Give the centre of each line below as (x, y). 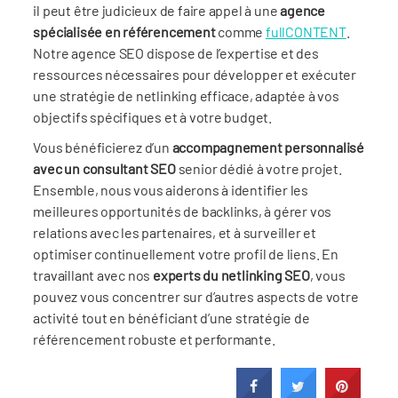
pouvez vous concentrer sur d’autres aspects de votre (196, 296)
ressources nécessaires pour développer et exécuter (195, 74)
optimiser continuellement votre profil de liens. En (186, 253)
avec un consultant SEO (104, 168)
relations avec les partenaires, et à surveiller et (175, 232)
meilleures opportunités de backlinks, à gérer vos (183, 211)
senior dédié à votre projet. (259, 168)
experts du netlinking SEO (231, 275)
